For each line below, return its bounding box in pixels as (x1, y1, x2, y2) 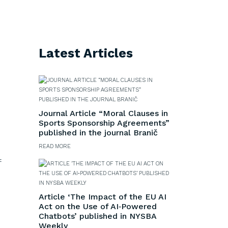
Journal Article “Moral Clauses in (39, 108, 168, 118)
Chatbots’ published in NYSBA (39, 211, 156, 221)
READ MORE (39, 142, 71, 150)
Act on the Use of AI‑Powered (39, 201, 157, 211)
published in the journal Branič (39, 127, 158, 137)
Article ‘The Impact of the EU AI (39, 191, 166, 202)
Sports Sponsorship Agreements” (39, 118, 169, 128)
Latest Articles (39, 45, 133, 61)
